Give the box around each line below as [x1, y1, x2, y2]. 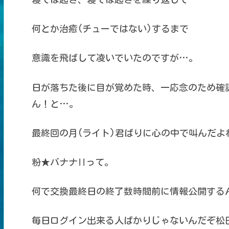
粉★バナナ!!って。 [31, 157, 113, 167]
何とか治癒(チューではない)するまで [31, 24, 189, 34]
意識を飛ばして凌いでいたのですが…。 [31, 53, 198, 63]
